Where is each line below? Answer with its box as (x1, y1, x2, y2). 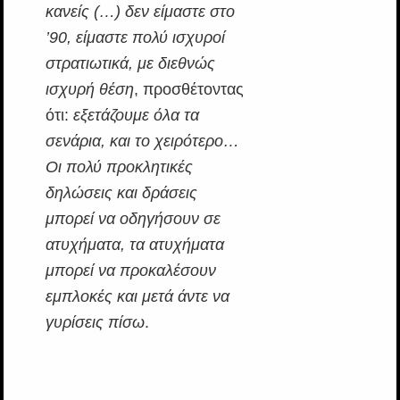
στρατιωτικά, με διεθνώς (45, 54, 215, 73)
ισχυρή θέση (45, 80, 134, 99)
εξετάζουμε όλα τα (72, 106, 199, 125)
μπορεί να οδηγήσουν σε (45, 210, 221, 229)
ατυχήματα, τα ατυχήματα (45, 236, 224, 254)
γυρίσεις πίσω (45, 313, 145, 332)
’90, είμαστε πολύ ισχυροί (45, 29, 225, 47)
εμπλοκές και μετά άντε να (45, 287, 229, 306)
